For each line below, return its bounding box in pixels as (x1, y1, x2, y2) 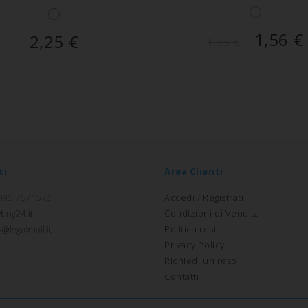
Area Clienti (164, 165, 223, 178)
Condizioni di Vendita (164, 207, 260, 220)
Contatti (164, 270, 199, 283)
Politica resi (164, 223, 217, 236)
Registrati (202, 191, 244, 204)
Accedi (164, 191, 195, 204)
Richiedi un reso (164, 254, 237, 267)
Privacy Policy (164, 239, 225, 252)
